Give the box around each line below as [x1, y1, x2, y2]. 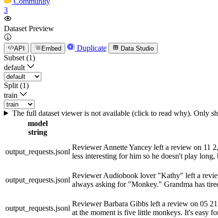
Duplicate [76, 43, 107, 52]
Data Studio [120, 44, 154, 52]
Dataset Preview [4, 24, 54, 33]
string [28, 127, 47, 136]
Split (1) [4, 81, 29, 90]
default [4, 63, 25, 72]
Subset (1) [4, 53, 35, 62]
